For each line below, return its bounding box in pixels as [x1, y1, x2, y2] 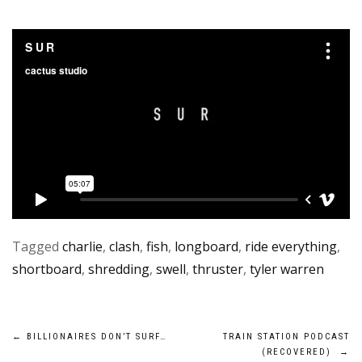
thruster [192, 260, 243, 279]
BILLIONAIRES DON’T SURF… [23, 331, 167, 343]
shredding [88, 260, 149, 279]
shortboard [12, 260, 82, 279]
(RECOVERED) [262, 347, 339, 358]
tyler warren [250, 260, 324, 279]
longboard [175, 238, 238, 256]
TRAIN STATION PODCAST [223, 331, 350, 343]
